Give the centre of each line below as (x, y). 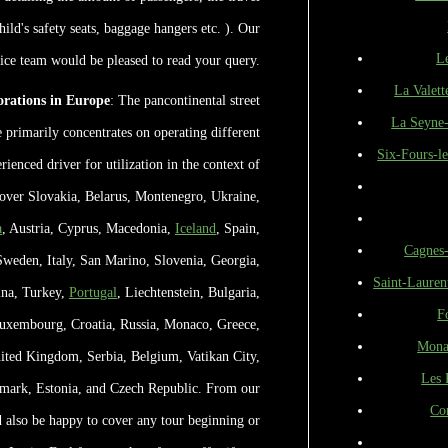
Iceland (195, 227)
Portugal (92, 291)
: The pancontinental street (184, 99)
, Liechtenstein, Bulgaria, (188, 291)
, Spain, (237, 227)
